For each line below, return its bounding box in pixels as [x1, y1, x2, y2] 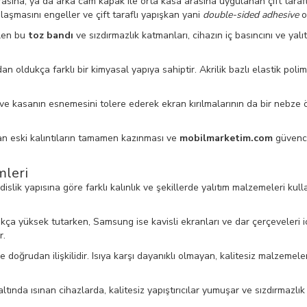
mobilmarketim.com [180, 132, 273, 145]
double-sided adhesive [203, 8, 299, 21]
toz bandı [28, 29, 73, 42]
